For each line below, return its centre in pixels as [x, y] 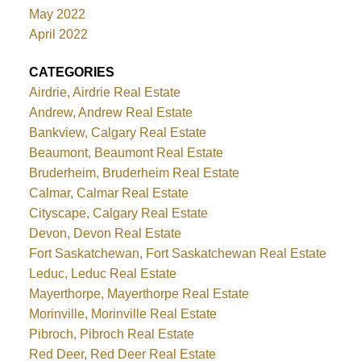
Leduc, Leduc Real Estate [102, 274]
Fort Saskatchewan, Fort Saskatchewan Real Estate [177, 254]
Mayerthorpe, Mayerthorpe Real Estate [139, 294]
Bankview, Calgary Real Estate [117, 133]
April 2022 [58, 35]
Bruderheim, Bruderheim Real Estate [134, 173]
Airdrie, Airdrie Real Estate [104, 93]
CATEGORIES [71, 73]
